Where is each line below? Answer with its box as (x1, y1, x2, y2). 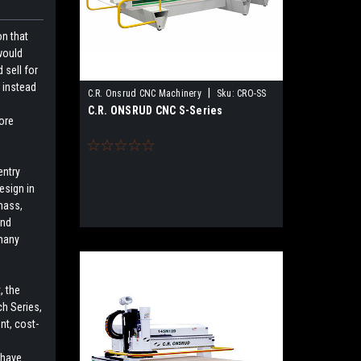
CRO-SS (237, 88, 267, 99)
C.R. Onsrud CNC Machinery (87, 88, 201, 99)
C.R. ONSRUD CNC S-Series (87, 104, 223, 117)
